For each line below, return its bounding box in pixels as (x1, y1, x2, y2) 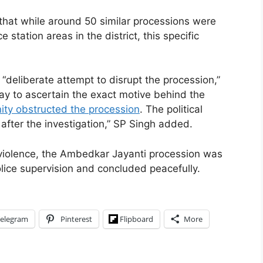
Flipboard (120, 214, 153, 225)
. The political (140, 103, 203, 116)
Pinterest (60, 214, 92, 225)
